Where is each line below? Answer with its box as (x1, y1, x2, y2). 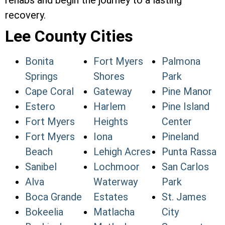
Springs (25, 70, 58, 83)
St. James (162, 191, 206, 203)
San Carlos (162, 161, 209, 173)
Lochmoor (93, 161, 140, 173)
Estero (25, 100, 55, 113)
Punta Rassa (162, 146, 216, 158)
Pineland (162, 131, 199, 143)
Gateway (93, 85, 132, 98)
